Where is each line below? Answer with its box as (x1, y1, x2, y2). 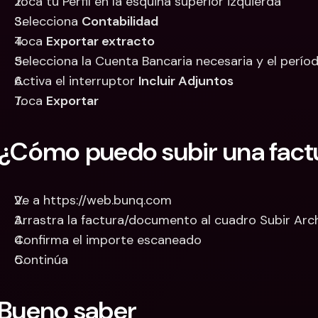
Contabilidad (82, 13, 158, 30)
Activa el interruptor (14, 72, 138, 89)
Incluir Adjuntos (138, 72, 234, 89)
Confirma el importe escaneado (14, 231, 202, 248)
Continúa (14, 251, 68, 268)
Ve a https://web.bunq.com (14, 192, 172, 209)
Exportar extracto (46, 33, 155, 50)
